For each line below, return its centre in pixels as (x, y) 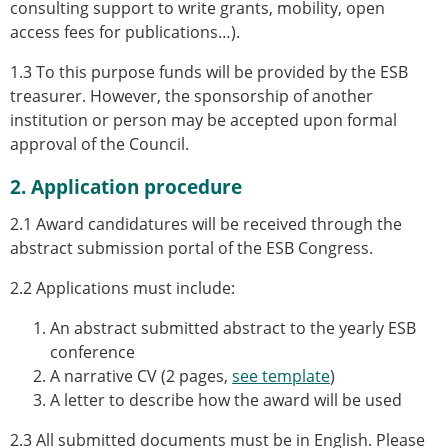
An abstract (95, 327)
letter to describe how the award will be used (231, 399)
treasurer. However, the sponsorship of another (191, 95)
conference (92, 351)
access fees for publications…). (125, 31)
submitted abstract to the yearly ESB (278, 327)
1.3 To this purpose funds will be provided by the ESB (209, 71)
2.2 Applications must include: (122, 287)
